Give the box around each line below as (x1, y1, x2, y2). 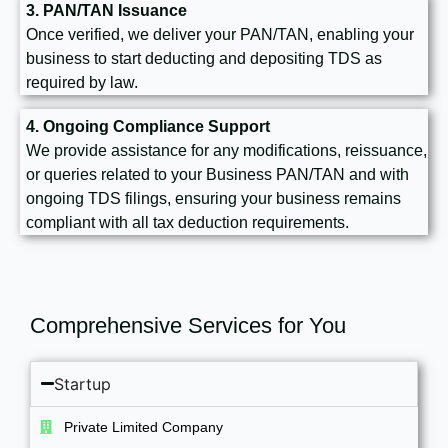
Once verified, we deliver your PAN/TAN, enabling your (26, 25, 414, 43)
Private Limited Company (60, 418, 223, 435)
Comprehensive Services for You (30, 313, 346, 339)
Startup (54, 373, 112, 394)
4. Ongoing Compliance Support (26, 117, 270, 135)
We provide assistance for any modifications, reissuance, (26, 141, 427, 159)
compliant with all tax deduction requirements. (26, 213, 349, 231)
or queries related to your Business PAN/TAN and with (26, 165, 409, 183)
